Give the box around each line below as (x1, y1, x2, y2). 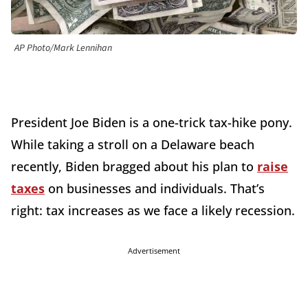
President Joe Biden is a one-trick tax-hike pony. (11, 114, 292, 131)
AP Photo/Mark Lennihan (14, 41, 112, 56)
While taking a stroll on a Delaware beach (11, 136, 254, 153)
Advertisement (128, 245, 180, 256)
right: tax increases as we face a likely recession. (11, 202, 295, 219)
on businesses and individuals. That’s (45, 180, 265, 197)
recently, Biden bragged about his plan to (11, 158, 257, 175)
